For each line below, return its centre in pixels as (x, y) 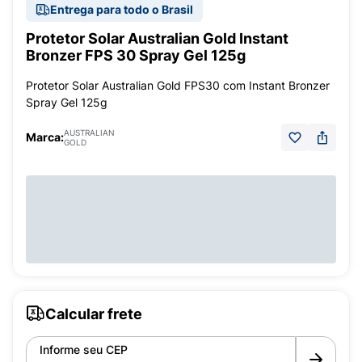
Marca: (45, 137)
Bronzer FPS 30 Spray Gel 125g (136, 55)
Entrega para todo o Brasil (122, 9)
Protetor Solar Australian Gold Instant (157, 38)
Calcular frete (94, 314)
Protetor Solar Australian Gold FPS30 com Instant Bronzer (178, 85)
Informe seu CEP (84, 349)
